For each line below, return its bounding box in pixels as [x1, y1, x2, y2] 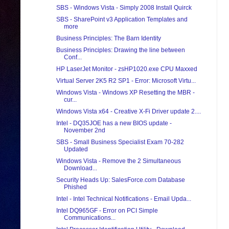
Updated [63, 146, 88, 153]
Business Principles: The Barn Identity [56, 35, 161, 42]
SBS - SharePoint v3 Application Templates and [56, 16, 188, 24]
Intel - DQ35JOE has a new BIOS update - [56, 120, 172, 127]
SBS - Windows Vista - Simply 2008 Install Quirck [56, 4, 192, 12]
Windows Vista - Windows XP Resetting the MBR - [56, 89, 195, 97]
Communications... [63, 214, 116, 222]
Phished [63, 184, 87, 191]
